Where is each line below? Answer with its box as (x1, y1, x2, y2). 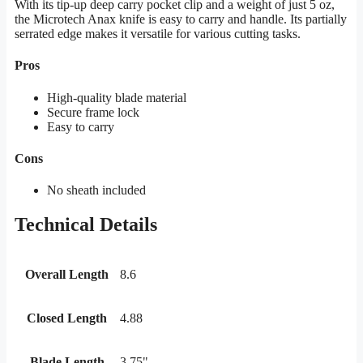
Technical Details (15, 214, 157, 236)
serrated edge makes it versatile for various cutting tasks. (15, 27, 301, 41)
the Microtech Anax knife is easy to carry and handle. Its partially (15, 12, 347, 27)
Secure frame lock (47, 105, 139, 119)
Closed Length (27, 311, 107, 326)
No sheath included (47, 183, 146, 198)
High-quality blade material (47, 90, 186, 105)
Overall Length (25, 267, 109, 282)
